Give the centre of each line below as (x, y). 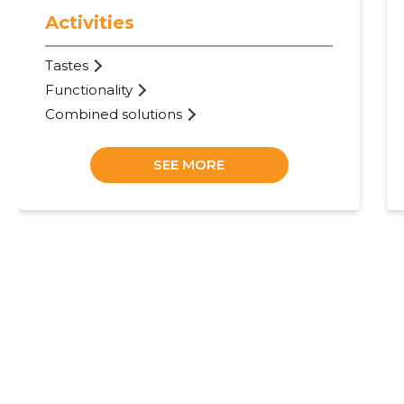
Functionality (88, 89)
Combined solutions (113, 114)
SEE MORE (189, 164)
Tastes (66, 65)
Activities (89, 22)
